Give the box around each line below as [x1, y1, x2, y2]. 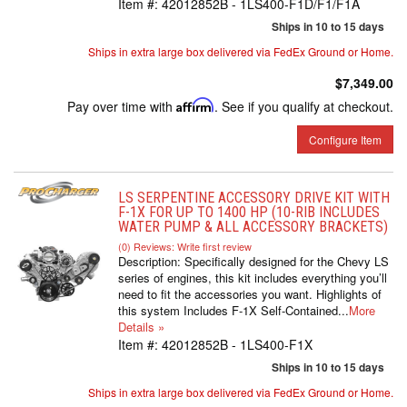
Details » [118, 318, 164, 335]
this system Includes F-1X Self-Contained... [118, 302, 349, 319]
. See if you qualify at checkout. [214, 97, 393, 115]
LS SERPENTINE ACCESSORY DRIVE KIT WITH [118, 189, 390, 206]
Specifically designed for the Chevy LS [184, 253, 389, 270]
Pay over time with [67, 97, 176, 115]
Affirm [176, 97, 214, 113]
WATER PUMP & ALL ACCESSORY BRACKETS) [118, 218, 388, 235]
